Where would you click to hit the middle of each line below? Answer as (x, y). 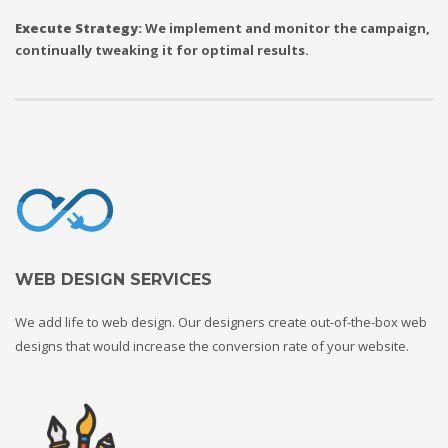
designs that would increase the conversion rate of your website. (212, 345)
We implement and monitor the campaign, (287, 28)
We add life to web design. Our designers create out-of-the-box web (221, 321)
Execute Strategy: (80, 28)
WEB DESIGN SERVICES (113, 279)
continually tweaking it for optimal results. (162, 50)
